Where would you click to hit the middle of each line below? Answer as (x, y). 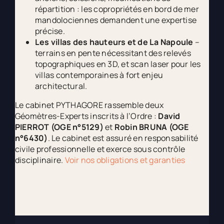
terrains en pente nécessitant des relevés (113, 53)
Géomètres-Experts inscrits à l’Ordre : (86, 116)
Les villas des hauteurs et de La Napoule (114, 42)
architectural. (61, 86)
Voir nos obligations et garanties (125, 160)
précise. (50, 31)
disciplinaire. (40, 160)
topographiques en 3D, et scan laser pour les (118, 64)
